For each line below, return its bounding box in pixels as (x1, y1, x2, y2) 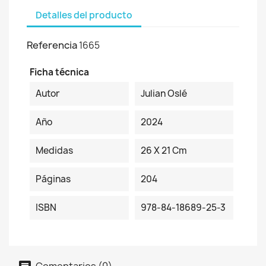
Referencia (27, 39, 77, 52)
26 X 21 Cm (140, 144, 187, 157)
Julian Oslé (140, 87, 187, 100)
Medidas (36, 144, 73, 157)
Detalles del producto (36, 8, 132, 21)
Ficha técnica (30, 66, 89, 78)
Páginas (36, 173, 71, 185)
